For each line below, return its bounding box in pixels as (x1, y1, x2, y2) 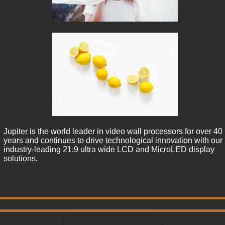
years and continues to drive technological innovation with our (4, 136, 222, 145)
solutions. (4, 154, 38, 163)
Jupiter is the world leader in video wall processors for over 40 (4, 127, 222, 136)
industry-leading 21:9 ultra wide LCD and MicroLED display (4, 145, 214, 154)
